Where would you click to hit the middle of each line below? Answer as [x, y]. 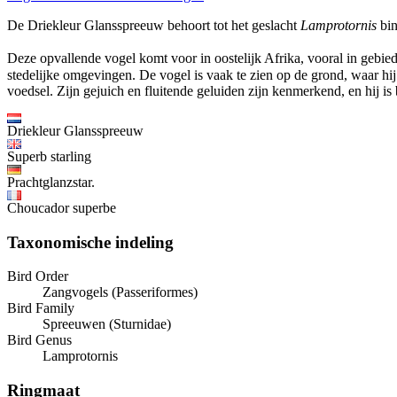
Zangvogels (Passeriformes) [120, 292]
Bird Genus [39, 340]
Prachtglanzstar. [51, 182]
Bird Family [41, 308]
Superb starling [49, 156]
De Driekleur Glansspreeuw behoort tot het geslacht [154, 25]
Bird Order [38, 276]
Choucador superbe [62, 207]
